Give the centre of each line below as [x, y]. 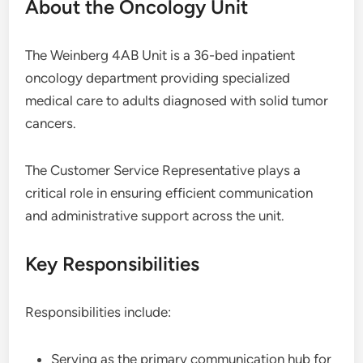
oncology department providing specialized [158, 78]
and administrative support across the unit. [155, 216]
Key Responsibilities [113, 264]
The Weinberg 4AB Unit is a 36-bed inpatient [160, 55]
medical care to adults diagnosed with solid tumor [177, 100]
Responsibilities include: [98, 312]
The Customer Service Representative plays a [163, 170]
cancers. [51, 123]
